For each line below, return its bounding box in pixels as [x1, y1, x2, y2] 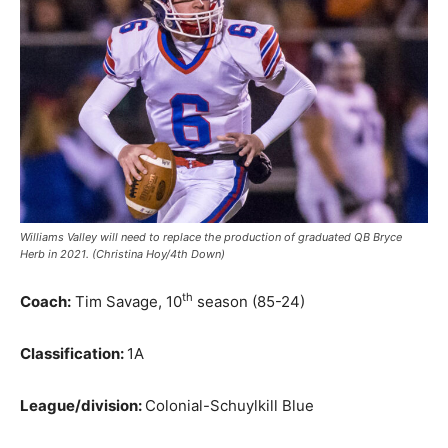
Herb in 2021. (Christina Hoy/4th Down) [20, 246, 225, 261]
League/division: [20, 395, 145, 415]
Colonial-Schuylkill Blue [145, 395, 314, 415]
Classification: [20, 343, 127, 363]
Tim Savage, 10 [71, 291, 182, 311]
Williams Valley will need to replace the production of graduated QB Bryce [20, 229, 402, 244]
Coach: [20, 291, 71, 311]
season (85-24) [193, 291, 305, 311]
